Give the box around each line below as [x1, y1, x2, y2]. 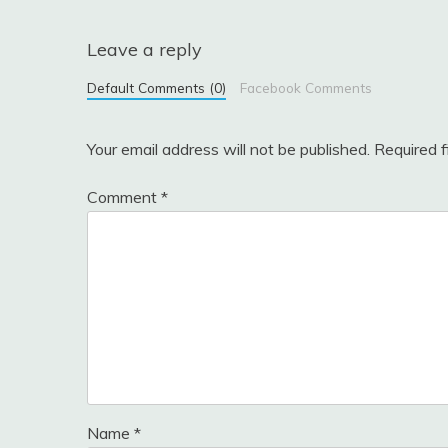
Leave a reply [87, 37, 202, 61]
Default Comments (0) [87, 78, 226, 96]
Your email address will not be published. [87, 138, 370, 159]
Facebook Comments [239, 78, 372, 96]
